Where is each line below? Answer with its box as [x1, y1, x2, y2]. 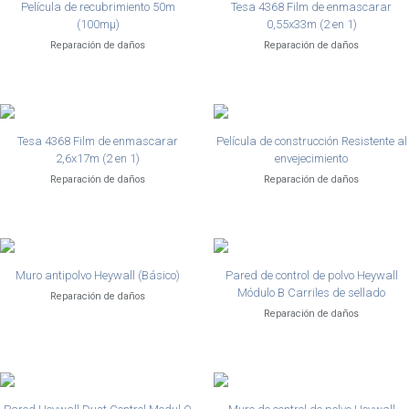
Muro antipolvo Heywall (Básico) [16, 268, 180, 282]
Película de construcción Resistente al [215, 134, 407, 148]
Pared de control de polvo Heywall [225, 268, 398, 282]
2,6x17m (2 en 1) [56, 152, 140, 165]
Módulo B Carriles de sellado [237, 286, 385, 299]
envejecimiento [275, 152, 348, 165]
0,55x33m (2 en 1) [266, 17, 357, 31]
